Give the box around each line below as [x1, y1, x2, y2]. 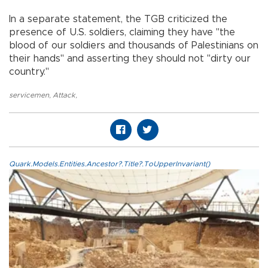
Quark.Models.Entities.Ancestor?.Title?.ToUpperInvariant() [9, 160, 210, 168]
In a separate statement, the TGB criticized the [9, 14, 227, 25]
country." [9, 67, 49, 77]
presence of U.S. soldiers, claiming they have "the [9, 28, 235, 38]
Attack [53, 92, 75, 99]
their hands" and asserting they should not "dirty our [9, 54, 251, 64]
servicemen [9, 92, 49, 99]
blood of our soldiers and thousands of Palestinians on [9, 41, 258, 51]
